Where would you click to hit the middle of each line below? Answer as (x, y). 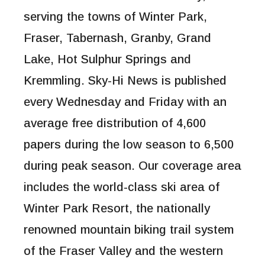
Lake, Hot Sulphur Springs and (107, 59)
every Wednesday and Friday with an (125, 101)
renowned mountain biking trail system (129, 229)
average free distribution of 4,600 (115, 123)
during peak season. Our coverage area (132, 165)
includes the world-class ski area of (122, 187)
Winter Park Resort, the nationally (117, 208)
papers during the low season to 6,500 (129, 144)
